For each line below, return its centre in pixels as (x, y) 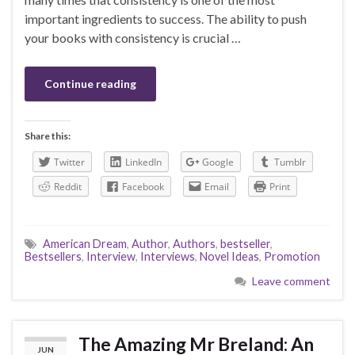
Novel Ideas (229, 257)
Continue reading (90, 84)
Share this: (48, 136)
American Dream (85, 244)
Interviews (168, 257)
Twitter (69, 162)
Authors (194, 244)
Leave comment (291, 281)
